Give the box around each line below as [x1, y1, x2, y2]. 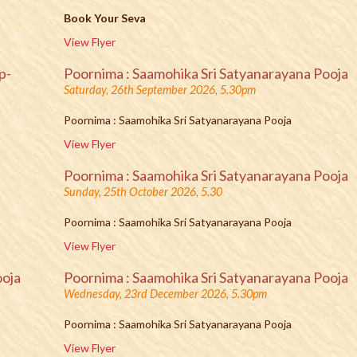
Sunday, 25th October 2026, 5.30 [64, 185, 223, 198]
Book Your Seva [64, 11, 147, 25]
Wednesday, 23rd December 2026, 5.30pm [64, 287, 268, 300]
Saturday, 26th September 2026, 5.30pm [64, 83, 257, 96]
